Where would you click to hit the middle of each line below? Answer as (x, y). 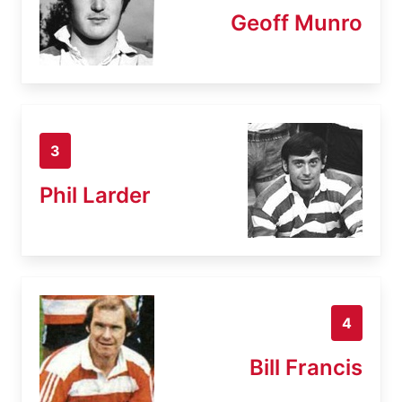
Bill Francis (306, 367)
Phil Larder (95, 195)
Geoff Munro (297, 22)
